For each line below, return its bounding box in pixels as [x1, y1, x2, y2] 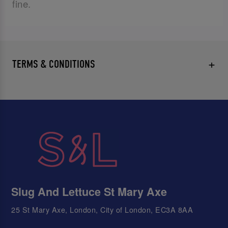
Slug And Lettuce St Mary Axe [11, 184, 167, 200]
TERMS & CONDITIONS [12, 58, 96, 71]
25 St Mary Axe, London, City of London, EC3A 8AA [11, 204, 193, 215]
